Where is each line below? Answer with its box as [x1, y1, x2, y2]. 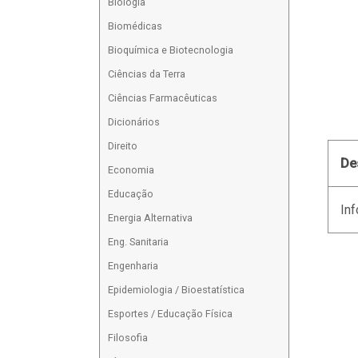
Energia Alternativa [108, 212, 193, 225]
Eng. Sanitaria [108, 236, 169, 249]
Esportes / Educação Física [108, 308, 233, 320]
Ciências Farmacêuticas [108, 92, 218, 105]
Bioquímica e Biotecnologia [108, 44, 234, 57]
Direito [108, 140, 138, 153]
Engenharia [108, 260, 159, 272]
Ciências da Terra [108, 68, 186, 81]
